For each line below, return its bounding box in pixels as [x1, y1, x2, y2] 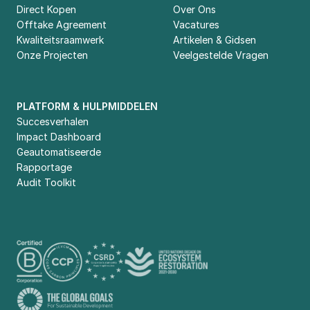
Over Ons [173, 3, 216, 15]
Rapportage [17, 161, 72, 173]
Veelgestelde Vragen [173, 49, 268, 61]
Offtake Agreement [17, 19, 107, 30]
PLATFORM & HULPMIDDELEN [17, 100, 158, 112]
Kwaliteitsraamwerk [17, 34, 104, 46]
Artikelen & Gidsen [173, 34, 256, 46]
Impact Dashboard [17, 131, 101, 143]
